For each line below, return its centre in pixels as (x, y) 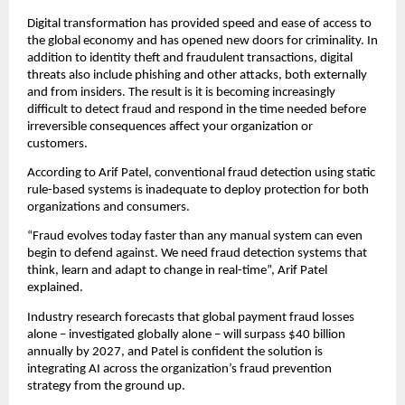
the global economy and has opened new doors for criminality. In (202, 41)
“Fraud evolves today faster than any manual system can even (195, 237)
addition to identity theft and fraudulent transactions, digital (190, 58)
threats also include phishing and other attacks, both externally (197, 75)
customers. (59, 144)
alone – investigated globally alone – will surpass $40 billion (186, 334)
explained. (55, 288)
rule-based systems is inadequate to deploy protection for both (198, 191)
